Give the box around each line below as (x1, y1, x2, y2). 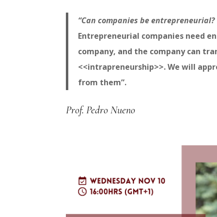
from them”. (78, 77, 126, 88)
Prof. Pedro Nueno (66, 104, 135, 117)
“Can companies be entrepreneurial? (78, 15, 215, 26)
